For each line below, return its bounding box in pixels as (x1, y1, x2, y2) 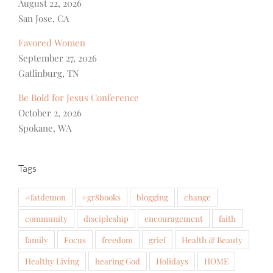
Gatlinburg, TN (18, 66, 79, 79)
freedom (102, 234, 133, 246)
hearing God (95, 255, 140, 267)
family (25, 234, 48, 246)
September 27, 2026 (18, 51, 97, 64)
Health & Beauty (182, 234, 243, 246)
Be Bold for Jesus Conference (18, 91, 139, 104)
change (184, 191, 211, 203)
